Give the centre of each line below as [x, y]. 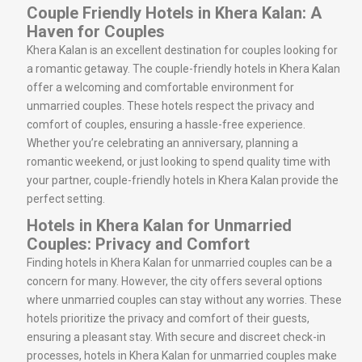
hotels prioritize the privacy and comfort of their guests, [168, 318]
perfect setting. [66, 198]
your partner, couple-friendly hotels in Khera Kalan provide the [183, 180]
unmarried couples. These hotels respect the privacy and [170, 105]
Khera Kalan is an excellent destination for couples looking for [182, 50]
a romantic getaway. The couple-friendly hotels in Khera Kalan [183, 68]
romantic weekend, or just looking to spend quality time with [179, 161]
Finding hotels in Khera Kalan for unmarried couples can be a [179, 262]
